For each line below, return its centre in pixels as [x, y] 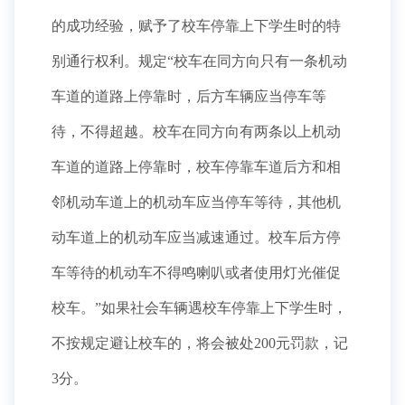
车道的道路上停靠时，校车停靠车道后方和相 [196, 167]
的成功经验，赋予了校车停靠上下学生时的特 [196, 26]
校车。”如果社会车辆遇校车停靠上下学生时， [199, 308]
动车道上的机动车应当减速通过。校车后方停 [196, 237]
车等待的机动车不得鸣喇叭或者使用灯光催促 [196, 273]
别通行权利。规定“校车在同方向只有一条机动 [199, 61]
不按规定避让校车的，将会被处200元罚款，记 [200, 343]
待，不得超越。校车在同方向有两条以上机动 [196, 132]
